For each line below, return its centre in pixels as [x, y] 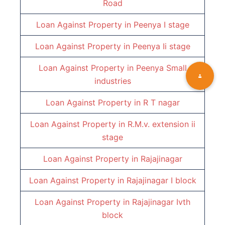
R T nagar [161, 103]
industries [113, 81]
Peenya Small [161, 68]
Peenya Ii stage [161, 46]
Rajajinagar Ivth [161, 202]
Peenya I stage [161, 25]
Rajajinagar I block [161, 181]
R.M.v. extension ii [161, 124]
